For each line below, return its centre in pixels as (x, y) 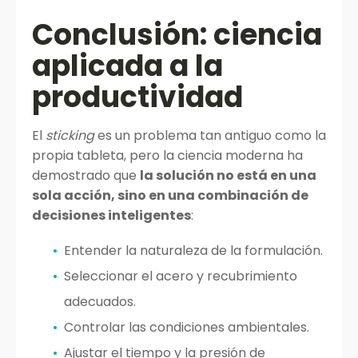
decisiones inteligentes (111, 215)
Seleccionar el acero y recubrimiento (181, 276)
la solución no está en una (228, 175)
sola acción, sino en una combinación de (170, 195)
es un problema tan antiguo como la (210, 135)
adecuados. (100, 302)
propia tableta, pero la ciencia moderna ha (167, 155)
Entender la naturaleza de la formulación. (193, 251)
